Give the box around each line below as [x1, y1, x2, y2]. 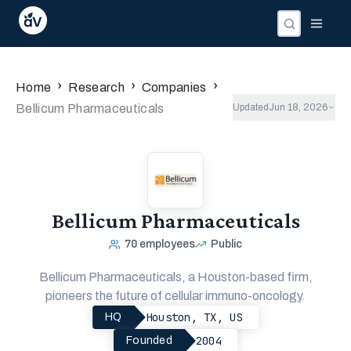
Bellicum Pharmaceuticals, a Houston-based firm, [38, 270, 313, 284]
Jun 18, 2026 [269, 102, 327, 113]
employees [139, 238, 195, 250]
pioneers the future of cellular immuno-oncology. [45, 289, 306, 302]
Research [68, 81, 125, 94]
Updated [233, 102, 269, 113]
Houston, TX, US [145, 310, 243, 324]
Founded [125, 335, 172, 346]
